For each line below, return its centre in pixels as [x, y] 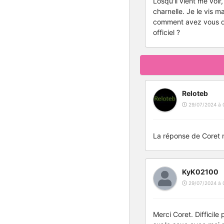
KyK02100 [200, 172]
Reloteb [195, 93]
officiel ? [166, 32]
